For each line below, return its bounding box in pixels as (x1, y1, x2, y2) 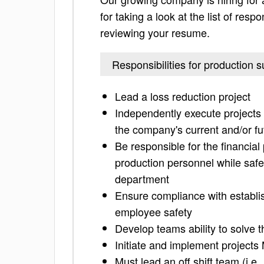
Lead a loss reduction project (115, 88, 250, 104)
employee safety (115, 204, 192, 219)
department (115, 171, 169, 186)
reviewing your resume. (100, 25, 210, 40)
